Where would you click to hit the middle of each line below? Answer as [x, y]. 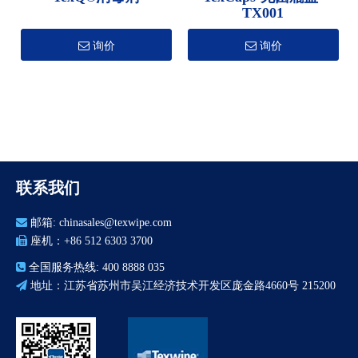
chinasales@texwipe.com [115, 223]
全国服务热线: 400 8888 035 [97, 267]
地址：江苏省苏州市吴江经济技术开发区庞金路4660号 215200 [183, 286]
